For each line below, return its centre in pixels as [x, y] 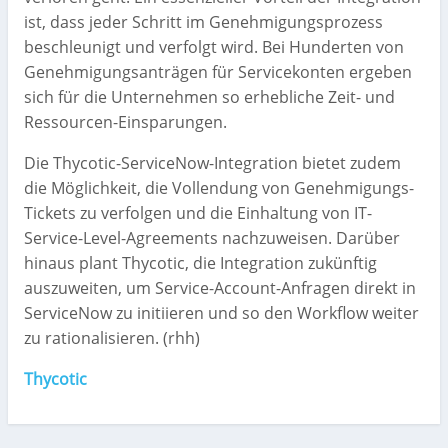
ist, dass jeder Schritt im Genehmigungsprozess [203, 22]
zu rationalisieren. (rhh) [112, 338]
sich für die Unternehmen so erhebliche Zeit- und [209, 97]
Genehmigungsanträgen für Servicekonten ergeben [218, 72]
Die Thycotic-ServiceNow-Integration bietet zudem [212, 163]
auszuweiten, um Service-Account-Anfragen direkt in [220, 288]
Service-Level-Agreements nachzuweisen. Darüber [212, 238]
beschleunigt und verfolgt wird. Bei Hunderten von [214, 47]
